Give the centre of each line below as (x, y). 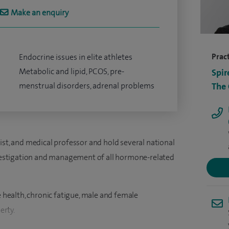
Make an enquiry (40, 13)
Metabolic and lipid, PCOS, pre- (71, 71)
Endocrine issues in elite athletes (75, 57)
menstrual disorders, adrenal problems (86, 86)
